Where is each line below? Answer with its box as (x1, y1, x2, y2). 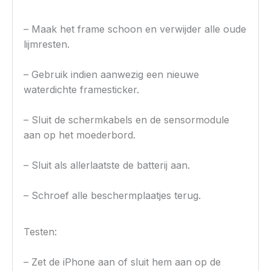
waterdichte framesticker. (24, 83, 140, 96)
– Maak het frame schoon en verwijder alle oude (24, 23, 247, 36)
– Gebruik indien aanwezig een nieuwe (24, 68, 200, 81)
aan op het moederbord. (24, 129, 136, 142)
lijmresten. (24, 38, 70, 51)
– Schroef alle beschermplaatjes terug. (24, 189, 201, 202)
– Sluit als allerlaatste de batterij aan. (24, 159, 191, 172)
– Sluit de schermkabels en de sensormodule (24, 114, 230, 126)
